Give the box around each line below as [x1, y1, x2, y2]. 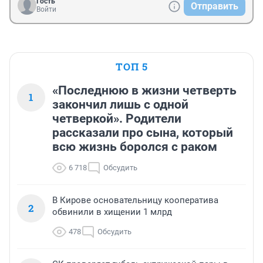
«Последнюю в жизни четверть [52, 83, 237, 98]
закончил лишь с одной [52, 97, 188, 112]
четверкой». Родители [52, 112, 181, 126]
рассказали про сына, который [52, 126, 233, 140]
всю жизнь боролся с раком [52, 140, 217, 154]
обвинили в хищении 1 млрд [52, 207, 172, 218]
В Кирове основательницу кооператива [52, 195, 218, 206]
